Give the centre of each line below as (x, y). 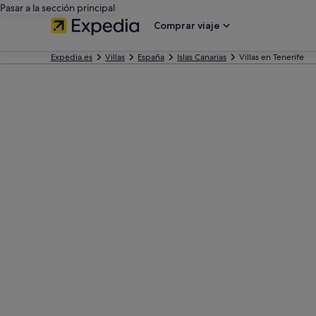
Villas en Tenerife (272, 57)
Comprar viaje (187, 25)
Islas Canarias (202, 57)
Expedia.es (72, 57)
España (151, 57)
